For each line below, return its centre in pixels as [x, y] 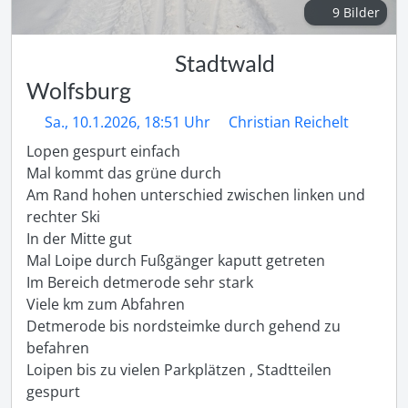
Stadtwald [224, 63]
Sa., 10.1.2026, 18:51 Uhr [127, 122]
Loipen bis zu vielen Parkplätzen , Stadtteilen [179, 370]
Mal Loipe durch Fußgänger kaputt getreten [178, 260]
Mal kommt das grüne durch [126, 173]
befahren [60, 348]
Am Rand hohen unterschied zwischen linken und [196, 195]
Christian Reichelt [289, 122]
